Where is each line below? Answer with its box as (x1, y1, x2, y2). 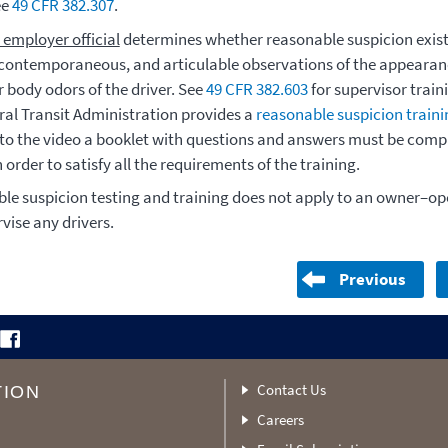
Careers (256, 409, 304, 429)
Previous (339, 267, 407, 290)
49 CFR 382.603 (205, 77, 308, 100)
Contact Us (256, 380, 326, 400)
